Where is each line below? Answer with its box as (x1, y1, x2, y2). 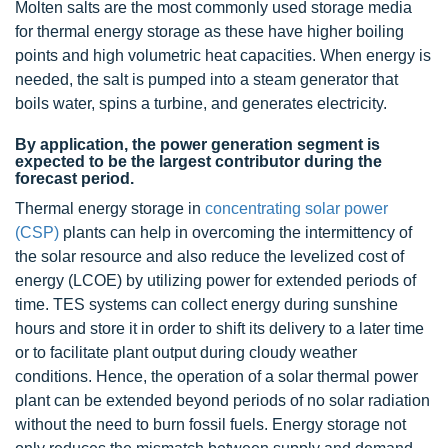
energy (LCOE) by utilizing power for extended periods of (15, 272, 416, 290)
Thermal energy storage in (15, 200, 205, 218)
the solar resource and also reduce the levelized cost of (15, 248, 404, 266)
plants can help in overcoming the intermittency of (59, 224, 412, 242)
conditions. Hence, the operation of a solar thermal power (15, 368, 418, 386)
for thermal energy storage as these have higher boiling (15, 23, 404, 41)
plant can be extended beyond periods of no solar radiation (15, 392, 430, 410)
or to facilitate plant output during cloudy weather (15, 344, 357, 362)
